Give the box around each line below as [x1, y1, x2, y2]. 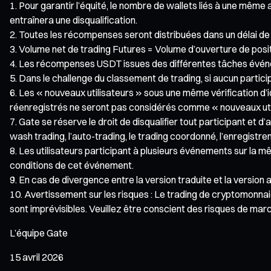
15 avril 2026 [10, 250, 64, 263]
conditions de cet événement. [10, 158, 134, 171]
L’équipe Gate [10, 226, 68, 239]
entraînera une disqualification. [10, 13, 137, 26]
